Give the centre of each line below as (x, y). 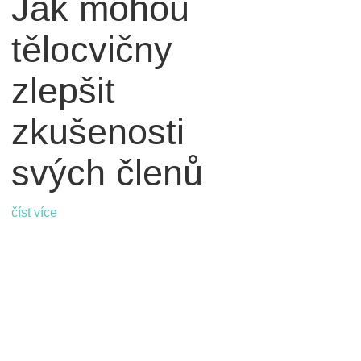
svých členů (107, 173)
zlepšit (63, 91)
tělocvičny (91, 50)
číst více (34, 213)
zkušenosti (98, 132)
